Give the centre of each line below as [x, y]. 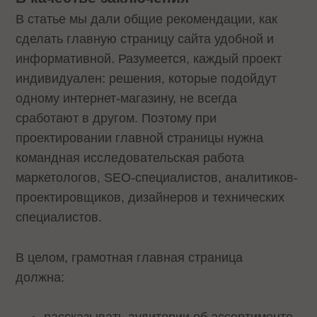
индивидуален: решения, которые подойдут [146, 78]
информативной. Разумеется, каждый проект [149, 58]
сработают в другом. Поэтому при [116, 118]
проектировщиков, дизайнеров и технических [150, 197]
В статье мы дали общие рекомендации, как [147, 19]
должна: [44, 277]
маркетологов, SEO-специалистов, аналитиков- [157, 177]
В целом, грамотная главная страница [129, 257]
